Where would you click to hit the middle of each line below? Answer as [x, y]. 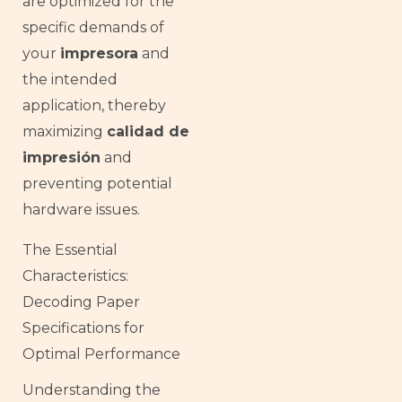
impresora [99, 53]
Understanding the [92, 389]
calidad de [148, 131]
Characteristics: [75, 275]
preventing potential [97, 183]
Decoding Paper [81, 301]
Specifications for [83, 328]
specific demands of [93, 27]
